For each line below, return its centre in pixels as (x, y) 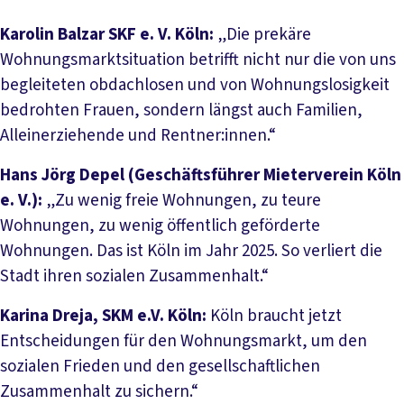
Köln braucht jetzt (274, 316)
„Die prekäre (262, 34)
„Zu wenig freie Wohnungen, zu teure (182, 200)
